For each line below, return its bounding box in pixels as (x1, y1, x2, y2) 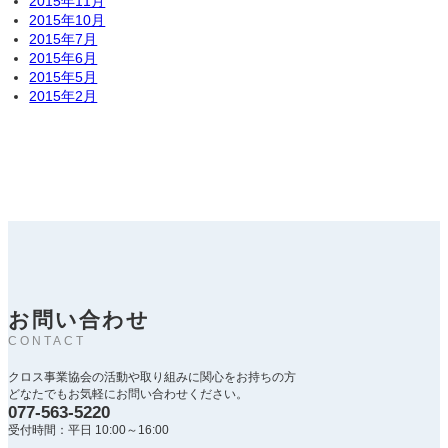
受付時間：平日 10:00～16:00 (8, 423, 169, 438)
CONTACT (8, 334, 86, 348)
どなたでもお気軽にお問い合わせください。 (8, 387, 248, 402)
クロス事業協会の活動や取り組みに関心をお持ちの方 (8, 370, 296, 385)
